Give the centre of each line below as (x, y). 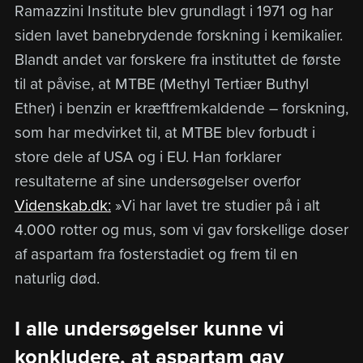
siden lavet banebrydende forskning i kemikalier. (178, 35)
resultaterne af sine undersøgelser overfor (157, 181)
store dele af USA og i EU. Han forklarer (147, 156)
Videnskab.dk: (62, 205)
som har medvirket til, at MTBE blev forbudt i (164, 132)
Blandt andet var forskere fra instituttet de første (177, 59)
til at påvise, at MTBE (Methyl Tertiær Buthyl (161, 83)
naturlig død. (57, 278)
